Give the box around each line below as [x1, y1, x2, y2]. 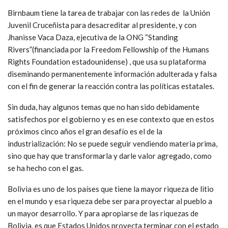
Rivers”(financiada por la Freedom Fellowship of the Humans [8, 45, 209, 54]
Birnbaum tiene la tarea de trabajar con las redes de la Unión [8, 8, 210, 18]
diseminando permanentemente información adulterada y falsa [8, 69, 217, 79]
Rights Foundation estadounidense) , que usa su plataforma [8, 57, 206, 67]
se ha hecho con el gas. [8, 163, 83, 173]
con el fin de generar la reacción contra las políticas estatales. [8, 81, 214, 91]
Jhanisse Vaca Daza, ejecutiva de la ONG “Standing [8, 33, 178, 42]
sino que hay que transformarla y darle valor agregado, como [8, 151, 212, 161]
